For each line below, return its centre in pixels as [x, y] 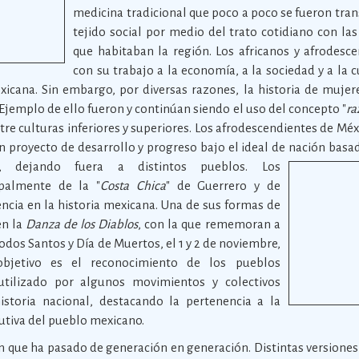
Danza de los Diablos [82, 224]
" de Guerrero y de [223, 186]
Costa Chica [133, 186]
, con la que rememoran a [209, 224]
